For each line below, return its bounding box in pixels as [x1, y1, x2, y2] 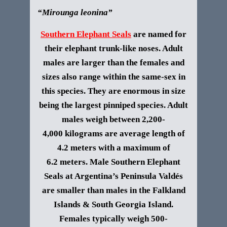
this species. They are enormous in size [42, 86, 185, 96]
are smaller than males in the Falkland [42, 185, 185, 195]
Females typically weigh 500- [59, 214, 168, 223]
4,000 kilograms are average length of [42, 129, 185, 138]
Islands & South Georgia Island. [54, 200, 173, 209]
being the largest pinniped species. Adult [39, 100, 188, 110]
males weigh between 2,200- [62, 115, 165, 124]
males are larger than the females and [43, 58, 184, 67]
